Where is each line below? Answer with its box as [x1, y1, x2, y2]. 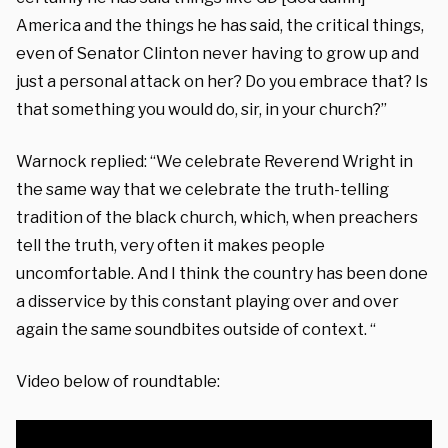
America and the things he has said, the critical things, [16, 15, 424, 35]
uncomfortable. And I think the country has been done [16, 263, 428, 283]
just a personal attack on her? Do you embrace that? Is [16, 71, 428, 91]
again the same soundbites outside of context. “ [16, 319, 376, 339]
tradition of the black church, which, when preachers [16, 207, 418, 227]
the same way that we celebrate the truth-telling [16, 179, 389, 199]
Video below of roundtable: [16, 371, 220, 391]
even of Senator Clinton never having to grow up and [16, 43, 419, 63]
